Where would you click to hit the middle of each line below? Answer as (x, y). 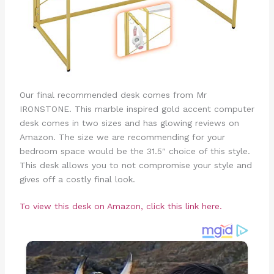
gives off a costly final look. (77, 179)
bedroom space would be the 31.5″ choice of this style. (135, 151)
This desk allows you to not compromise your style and (135, 165)
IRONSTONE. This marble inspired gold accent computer (137, 109)
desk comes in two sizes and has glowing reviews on (129, 123)
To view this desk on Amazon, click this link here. (122, 206)
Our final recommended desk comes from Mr (113, 94)
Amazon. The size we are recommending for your (122, 137)
